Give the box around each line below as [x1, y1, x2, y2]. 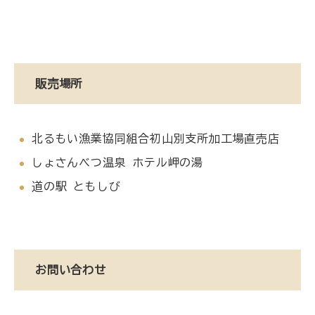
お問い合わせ [35, 264, 106, 276]
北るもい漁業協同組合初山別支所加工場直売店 [32, 133, 280, 144]
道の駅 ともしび [32, 181, 121, 192]
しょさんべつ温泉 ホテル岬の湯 [32, 157, 204, 168]
